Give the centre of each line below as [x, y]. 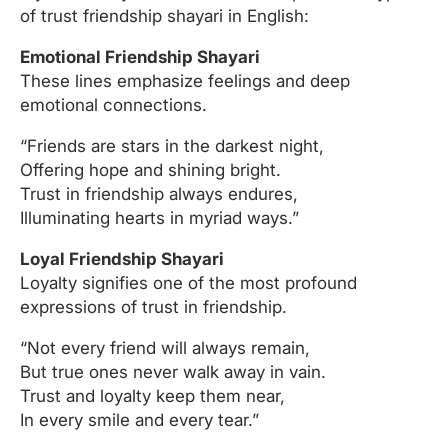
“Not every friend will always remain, [165, 347]
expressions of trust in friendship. [153, 306]
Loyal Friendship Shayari [122, 258]
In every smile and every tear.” [139, 419]
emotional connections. [113, 104]
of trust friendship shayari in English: [164, 15]
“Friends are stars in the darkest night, [172, 145]
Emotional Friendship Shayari [140, 56]
